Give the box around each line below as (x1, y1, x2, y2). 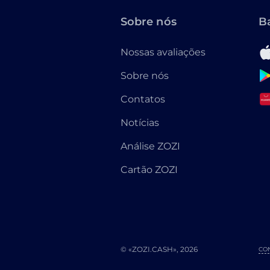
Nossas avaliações (121, 46, 206, 58)
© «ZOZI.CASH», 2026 (121, 245, 198, 254)
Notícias (121, 117, 159, 128)
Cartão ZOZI (121, 164, 178, 175)
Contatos (121, 93, 165, 105)
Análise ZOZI (121, 140, 180, 152)
